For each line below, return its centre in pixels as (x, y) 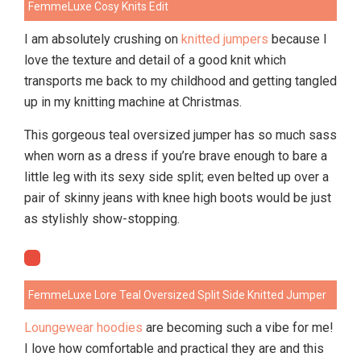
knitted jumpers (225, 39)
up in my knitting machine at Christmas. (133, 102)
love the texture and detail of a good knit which (155, 60)
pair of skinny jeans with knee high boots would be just (178, 198)
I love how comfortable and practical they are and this (174, 349)
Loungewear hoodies (83, 328)
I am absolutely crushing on (103, 39)
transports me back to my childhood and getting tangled (180, 81)
